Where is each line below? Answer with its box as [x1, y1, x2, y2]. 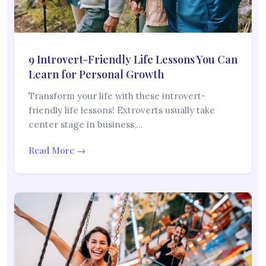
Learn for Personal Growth [28, 66, 164, 81]
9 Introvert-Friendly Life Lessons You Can [28, 52, 237, 66]
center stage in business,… [28, 118, 143, 130]
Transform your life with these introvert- [28, 90, 205, 102]
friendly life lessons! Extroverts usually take [28, 104, 215, 116]
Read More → [28, 144, 85, 156]
